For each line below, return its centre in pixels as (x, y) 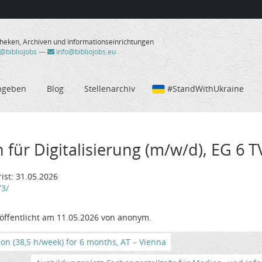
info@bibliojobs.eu (85, 52)
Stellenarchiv (110, 88)
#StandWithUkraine (206, 88)
